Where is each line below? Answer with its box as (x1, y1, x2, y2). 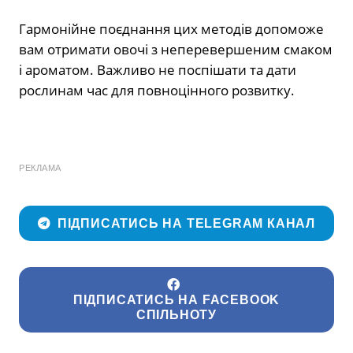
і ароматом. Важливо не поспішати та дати (19, 61, 296, 80)
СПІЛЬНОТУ (136, 308, 217, 322)
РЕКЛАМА (19, 163, 61, 173)
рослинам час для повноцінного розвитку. (19, 81, 295, 100)
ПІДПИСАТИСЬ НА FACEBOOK (72, 293, 281, 307)
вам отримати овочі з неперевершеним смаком (19, 40, 333, 59)
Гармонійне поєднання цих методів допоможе (19, 20, 324, 39)
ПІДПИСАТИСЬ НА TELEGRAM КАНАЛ (57, 217, 316, 231)
